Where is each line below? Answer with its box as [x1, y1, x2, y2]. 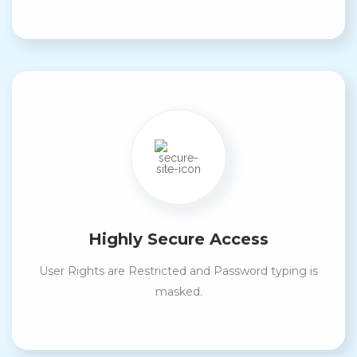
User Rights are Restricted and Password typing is [39, 263, 318, 278]
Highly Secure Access [88, 229, 269, 249]
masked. [155, 284, 202, 299]
